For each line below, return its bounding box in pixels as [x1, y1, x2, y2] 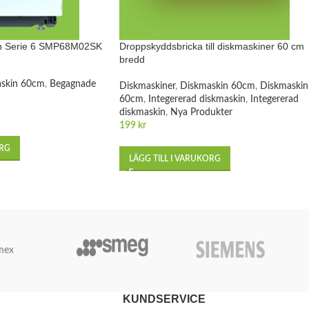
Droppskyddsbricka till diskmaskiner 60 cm [119, 40, 304, 52]
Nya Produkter [170, 107, 232, 117]
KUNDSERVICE [122, 292, 206, 305]
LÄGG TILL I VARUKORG [129, 154, 221, 163]
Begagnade [49, 79, 96, 89]
